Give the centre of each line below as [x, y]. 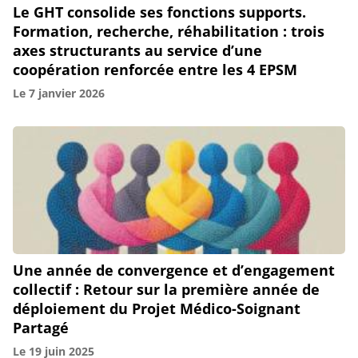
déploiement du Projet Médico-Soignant [157, 309]
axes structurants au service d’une [137, 50]
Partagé [41, 328]
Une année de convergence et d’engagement [174, 270]
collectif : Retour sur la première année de [166, 290]
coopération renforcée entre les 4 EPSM [155, 69]
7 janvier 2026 [67, 93]
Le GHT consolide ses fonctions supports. [159, 12]
